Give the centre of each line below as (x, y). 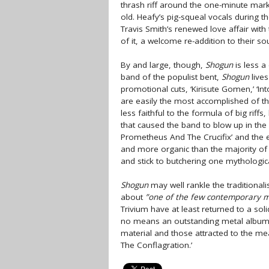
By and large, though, (163, 65)
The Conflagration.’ (156, 245)
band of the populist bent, (171, 77)
